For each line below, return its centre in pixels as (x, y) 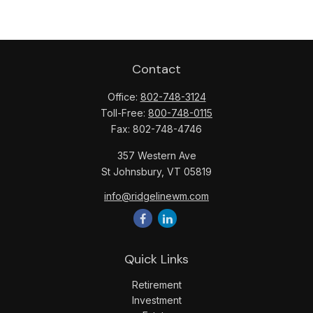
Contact (156, 69)
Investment (156, 300)
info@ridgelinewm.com (156, 196)
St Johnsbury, (133, 172)
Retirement (156, 285)
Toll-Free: (124, 113)
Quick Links (156, 259)
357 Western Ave (156, 155)
